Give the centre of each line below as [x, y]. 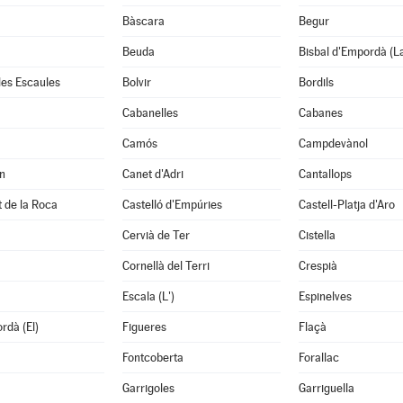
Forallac [318, 358]
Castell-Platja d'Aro [346, 205]
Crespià [318, 266]
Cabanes [320, 113]
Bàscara [143, 21]
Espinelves [325, 296]
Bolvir [136, 82]
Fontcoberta [152, 358]
